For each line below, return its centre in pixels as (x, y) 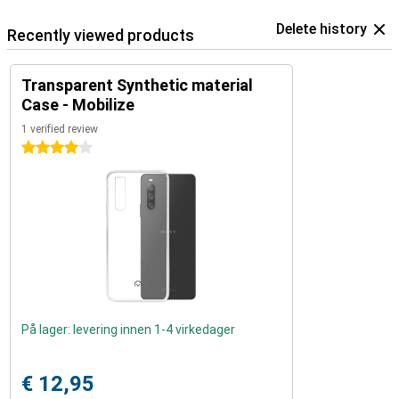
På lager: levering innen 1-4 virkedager (128, 330)
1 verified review (60, 129)
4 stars (42, 148)
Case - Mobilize (78, 105)
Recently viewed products (101, 35)
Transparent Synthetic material (137, 85)
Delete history (322, 29)
